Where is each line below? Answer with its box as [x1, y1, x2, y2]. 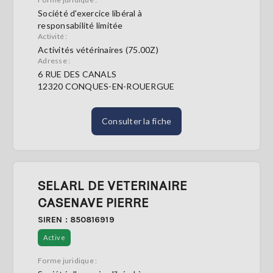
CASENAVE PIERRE [38, 195, 149, 210]
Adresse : [38, 56, 71, 65]
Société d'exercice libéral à [38, 8, 142, 18]
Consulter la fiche [101, 116, 172, 126]
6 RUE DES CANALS [38, 69, 116, 79]
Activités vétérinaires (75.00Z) [38, 44, 158, 55]
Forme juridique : [38, 256, 97, 265]
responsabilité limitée [38, 20, 123, 30]
